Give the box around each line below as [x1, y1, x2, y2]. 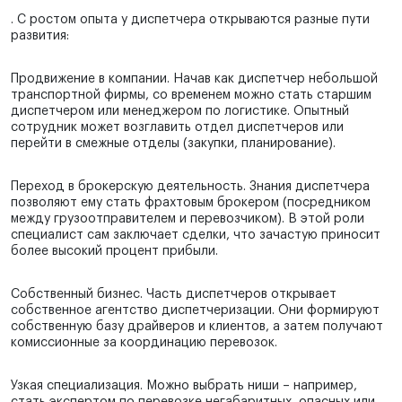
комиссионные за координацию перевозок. [11, 336, 277, 350]
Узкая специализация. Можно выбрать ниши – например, [11, 380, 357, 393]
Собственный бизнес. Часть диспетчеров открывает [11, 288, 336, 301]
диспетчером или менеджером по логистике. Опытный [11, 105, 349, 118]
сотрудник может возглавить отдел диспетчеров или [11, 121, 344, 135]
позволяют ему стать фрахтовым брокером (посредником [11, 197, 371, 210]
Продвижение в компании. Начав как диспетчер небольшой [11, 73, 378, 86]
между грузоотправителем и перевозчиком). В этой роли [11, 213, 364, 226]
